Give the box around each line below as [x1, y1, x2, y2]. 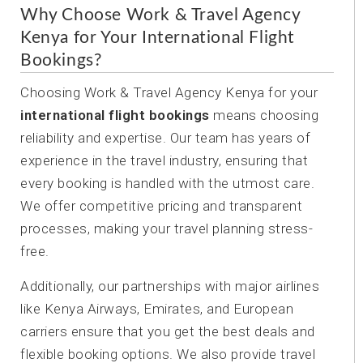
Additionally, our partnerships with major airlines [20, 278, 319, 294]
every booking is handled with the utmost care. [20, 175, 314, 191]
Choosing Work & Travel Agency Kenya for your [20, 84, 318, 100]
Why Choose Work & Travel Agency [20, 6, 301, 23]
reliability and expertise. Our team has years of [20, 130, 310, 146]
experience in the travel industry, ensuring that [20, 152, 308, 169]
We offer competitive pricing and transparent [20, 198, 302, 214]
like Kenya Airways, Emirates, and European [20, 301, 293, 317]
